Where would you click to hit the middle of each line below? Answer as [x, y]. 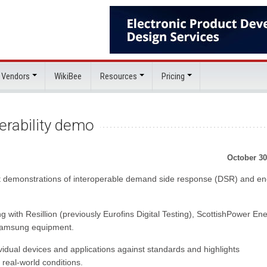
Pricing [173, 76]
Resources [119, 76]
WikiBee [68, 76]
